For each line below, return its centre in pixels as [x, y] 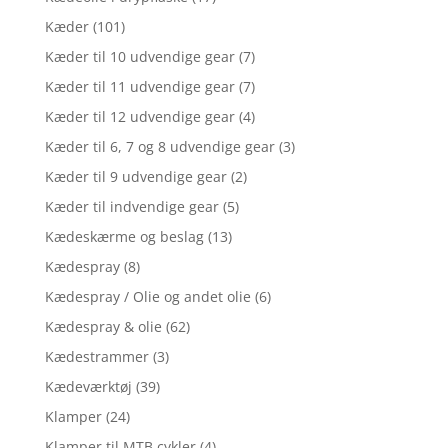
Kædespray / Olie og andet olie [147, 296]
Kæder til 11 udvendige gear [139, 86]
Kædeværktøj [88, 386]
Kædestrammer [96, 356]
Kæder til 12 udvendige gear [139, 116]
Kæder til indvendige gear [131, 206]
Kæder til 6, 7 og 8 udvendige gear [159, 146]
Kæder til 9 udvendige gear [135, 176]
